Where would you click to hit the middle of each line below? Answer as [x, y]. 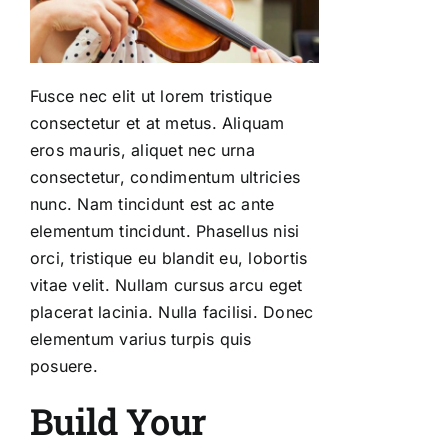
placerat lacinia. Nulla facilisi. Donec [172, 311]
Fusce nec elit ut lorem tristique [151, 95]
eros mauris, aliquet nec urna [142, 149]
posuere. [64, 365]
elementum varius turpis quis [141, 338]
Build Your [118, 420]
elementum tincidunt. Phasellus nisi [165, 230]
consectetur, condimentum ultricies [165, 176]
